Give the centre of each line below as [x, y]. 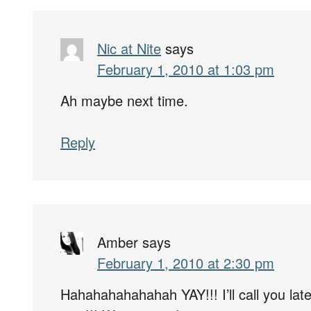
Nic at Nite [129, 48]
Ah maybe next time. [124, 100]
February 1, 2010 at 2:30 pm [186, 262]
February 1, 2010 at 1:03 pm [186, 69]
